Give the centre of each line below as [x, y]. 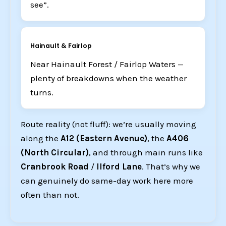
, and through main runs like [146, 152]
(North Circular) [55, 152]
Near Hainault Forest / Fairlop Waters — [107, 64]
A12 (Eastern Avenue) [104, 138]
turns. [42, 92]
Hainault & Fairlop [61, 45]
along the [41, 138]
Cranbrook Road [55, 166]
